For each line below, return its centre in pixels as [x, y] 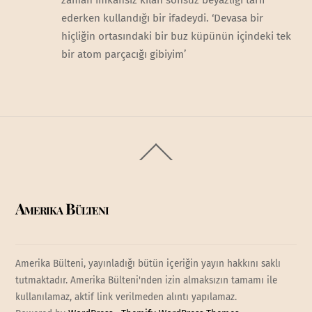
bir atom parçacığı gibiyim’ [123, 54]
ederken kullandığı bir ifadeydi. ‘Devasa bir [162, 18]
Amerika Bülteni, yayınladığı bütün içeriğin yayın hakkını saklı [148, 263]
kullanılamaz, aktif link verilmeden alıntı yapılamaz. [126, 297]
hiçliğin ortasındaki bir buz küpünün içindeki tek [176, 36]
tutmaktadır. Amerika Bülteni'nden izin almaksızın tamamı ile [147, 280]
